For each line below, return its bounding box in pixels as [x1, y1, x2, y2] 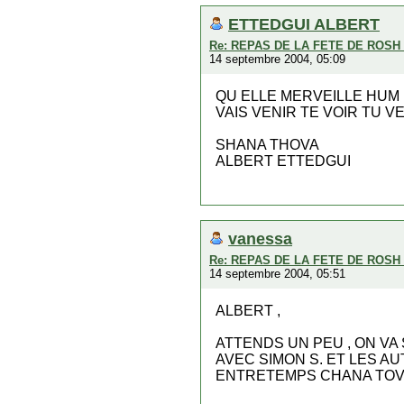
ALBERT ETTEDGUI [216, 153, 351, 169]
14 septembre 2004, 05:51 [209, 267, 345, 280]
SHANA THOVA [216, 137, 319, 152]
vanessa [228, 229, 292, 248]
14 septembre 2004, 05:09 [209, 52, 345, 66]
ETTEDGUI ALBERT [228, 14, 380, 33]
